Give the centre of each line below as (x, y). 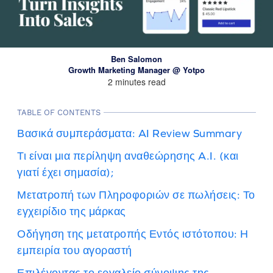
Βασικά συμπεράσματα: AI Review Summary (129, 133)
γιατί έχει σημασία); (66, 172)
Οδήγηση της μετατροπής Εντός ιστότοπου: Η (133, 234)
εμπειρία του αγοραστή (75, 250)
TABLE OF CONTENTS (59, 112)
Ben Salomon (136, 59)
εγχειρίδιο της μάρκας (72, 211)
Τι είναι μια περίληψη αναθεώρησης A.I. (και (128, 156)
